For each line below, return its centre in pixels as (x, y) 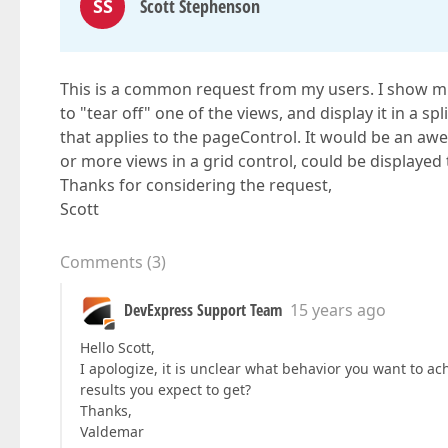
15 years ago (338, 310)
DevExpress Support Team (203, 310)
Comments (101, 262)
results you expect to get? (165, 389)
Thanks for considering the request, (196, 185)
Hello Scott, (117, 347)
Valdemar (112, 431)
